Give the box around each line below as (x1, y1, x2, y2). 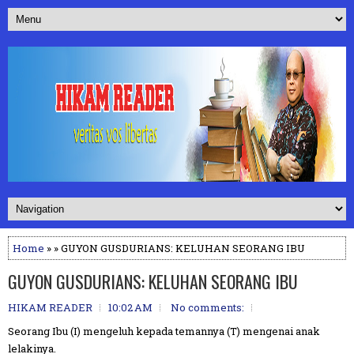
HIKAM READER (8, 300, 92, 314)
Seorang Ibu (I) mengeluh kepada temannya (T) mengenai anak (8, 324, 320, 338)
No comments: (171, 300, 244, 314)
